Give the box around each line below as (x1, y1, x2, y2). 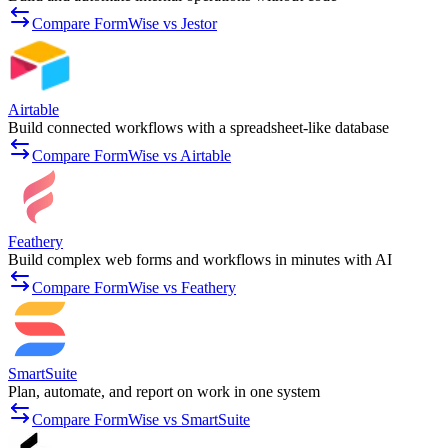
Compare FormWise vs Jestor (32, 15, 217, 33)
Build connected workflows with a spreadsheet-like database (8, 119, 389, 137)
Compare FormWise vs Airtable (32, 147, 231, 165)
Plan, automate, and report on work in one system (8, 383, 320, 401)
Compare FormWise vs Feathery (32, 279, 236, 297)
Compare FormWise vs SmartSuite (32, 411, 250, 429)
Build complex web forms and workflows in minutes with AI (8, 251, 392, 269)
